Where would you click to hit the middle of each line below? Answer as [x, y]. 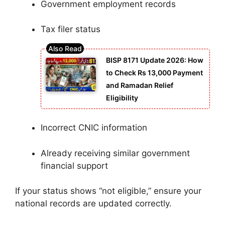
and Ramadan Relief [140, 85]
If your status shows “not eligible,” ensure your [108, 191]
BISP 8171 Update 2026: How [155, 60]
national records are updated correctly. [93, 204]
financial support [74, 165]
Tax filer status [71, 29]
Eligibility [122, 97]
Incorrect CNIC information [94, 128]
